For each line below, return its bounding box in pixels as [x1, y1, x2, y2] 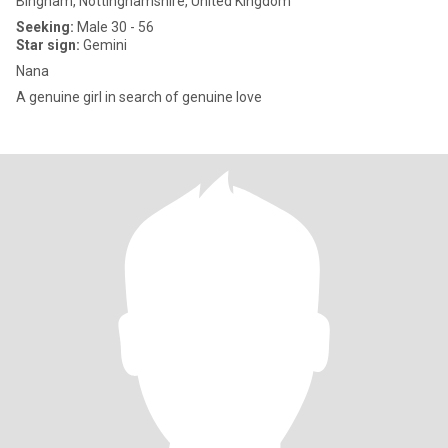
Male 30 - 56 [74, 19, 154, 35]
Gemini [80, 37, 127, 53]
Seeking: [16, 19, 74, 35]
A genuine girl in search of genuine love [16, 89, 262, 105]
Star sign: [16, 37, 80, 53]
